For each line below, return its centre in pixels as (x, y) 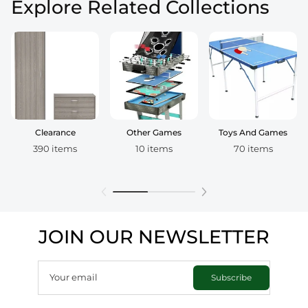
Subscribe (231, 278)
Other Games (154, 133)
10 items (154, 149)
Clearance (55, 133)
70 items (253, 149)
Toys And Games (253, 133)
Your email (74, 278)
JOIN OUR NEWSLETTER (154, 237)
